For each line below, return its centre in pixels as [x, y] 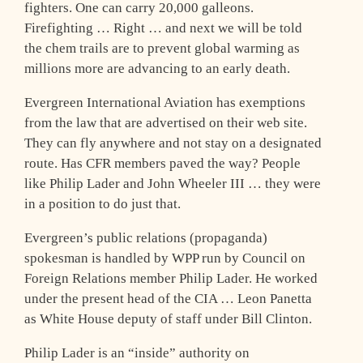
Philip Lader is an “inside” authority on [137, 352]
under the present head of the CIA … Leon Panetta [168, 298]
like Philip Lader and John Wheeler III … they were [173, 183]
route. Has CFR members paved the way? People [162, 163]
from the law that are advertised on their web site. [166, 122]
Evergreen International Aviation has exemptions [165, 102]
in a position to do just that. [102, 203]
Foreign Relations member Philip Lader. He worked [171, 278]
